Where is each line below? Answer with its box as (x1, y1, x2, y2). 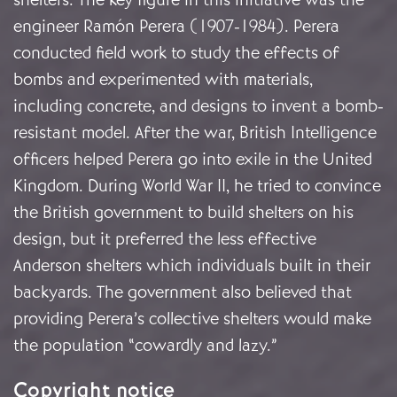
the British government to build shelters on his (13, 201, 354, 224)
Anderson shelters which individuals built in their (13, 254, 370, 277)
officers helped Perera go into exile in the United (13, 148, 372, 171)
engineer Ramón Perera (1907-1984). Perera (13, 15, 339, 38)
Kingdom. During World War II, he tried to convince (13, 175, 381, 198)
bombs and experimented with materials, (13, 68, 313, 91)
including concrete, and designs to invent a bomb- (13, 95, 384, 118)
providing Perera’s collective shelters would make (13, 307, 371, 331)
